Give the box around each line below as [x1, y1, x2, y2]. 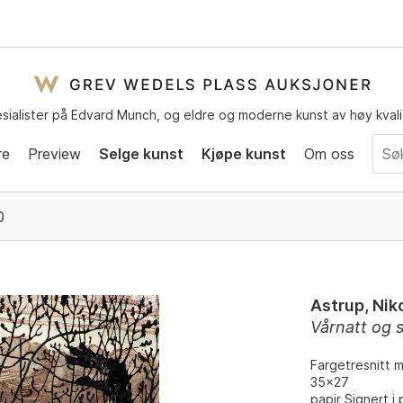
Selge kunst [99, 144, 184, 163]
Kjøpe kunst [201, 144, 286, 163]
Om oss [304, 144, 354, 163]
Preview [28, 144, 81, 163]
